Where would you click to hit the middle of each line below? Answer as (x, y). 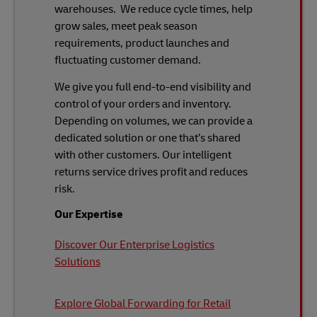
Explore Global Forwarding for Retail (143, 304)
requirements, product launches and (142, 43)
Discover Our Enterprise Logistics (134, 245)
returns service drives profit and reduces (151, 172)
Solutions (77, 262)
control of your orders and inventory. (143, 104)
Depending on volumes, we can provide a (154, 121)
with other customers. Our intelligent (143, 155)
